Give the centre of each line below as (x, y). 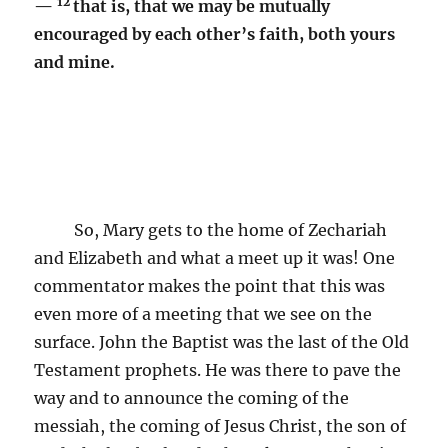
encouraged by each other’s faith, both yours (215, 33)
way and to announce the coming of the (192, 397)
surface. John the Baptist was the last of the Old (222, 341)
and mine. (75, 61)
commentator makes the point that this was (210, 285)
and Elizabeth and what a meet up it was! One (215, 257)
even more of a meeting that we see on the (203, 313)
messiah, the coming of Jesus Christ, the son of (220, 425)
